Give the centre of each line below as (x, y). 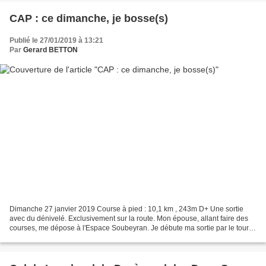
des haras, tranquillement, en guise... (69, 237)
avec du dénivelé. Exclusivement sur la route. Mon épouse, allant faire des (129, 218)
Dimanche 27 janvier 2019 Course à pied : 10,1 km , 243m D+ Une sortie (126, 209)
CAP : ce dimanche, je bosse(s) (89, 19)
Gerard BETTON (50, 50)
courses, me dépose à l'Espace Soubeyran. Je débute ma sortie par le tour (129, 228)
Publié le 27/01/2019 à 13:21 (56, 41)
